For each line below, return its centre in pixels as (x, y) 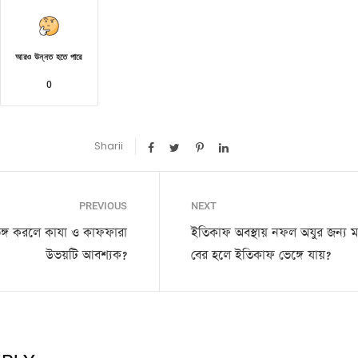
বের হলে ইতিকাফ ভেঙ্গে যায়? (261, 256)
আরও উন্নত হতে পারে (49, 58)
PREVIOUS (103, 206)
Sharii (109, 146)
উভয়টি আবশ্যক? (86, 256)
